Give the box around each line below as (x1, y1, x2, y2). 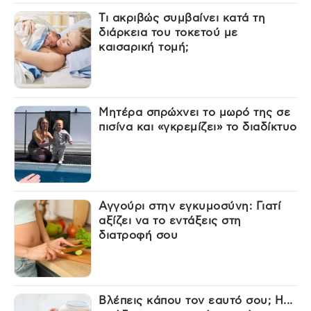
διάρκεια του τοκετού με (99, 26, 238, 38)
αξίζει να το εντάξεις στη (99, 215, 242, 227)
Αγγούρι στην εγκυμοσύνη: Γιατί (99, 201, 281, 212)
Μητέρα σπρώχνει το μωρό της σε (99, 106, 291, 118)
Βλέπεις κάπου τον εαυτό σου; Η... (99, 295, 293, 307)
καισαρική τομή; (99, 41, 189, 53)
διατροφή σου (99, 230, 178, 242)
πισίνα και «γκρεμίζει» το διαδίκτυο (99, 121, 297, 133)
